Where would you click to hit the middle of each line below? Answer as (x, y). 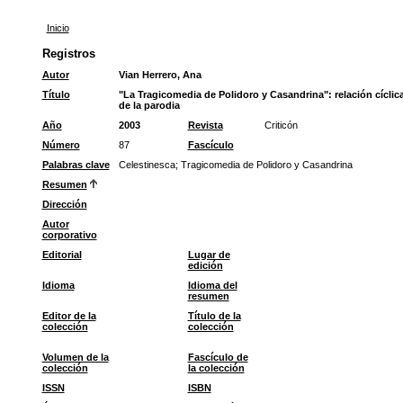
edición (205, 265)
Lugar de (209, 255)
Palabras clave (76, 165)
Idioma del (212, 285)
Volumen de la (75, 357)
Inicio (58, 28)
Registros (68, 54)
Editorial (62, 255)
